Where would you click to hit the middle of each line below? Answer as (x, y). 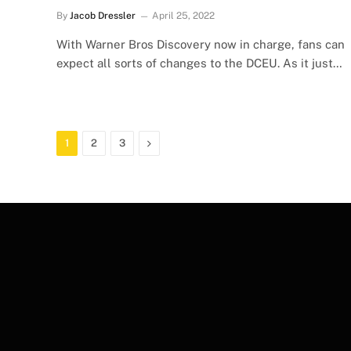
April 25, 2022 (183, 15)
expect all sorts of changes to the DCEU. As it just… (199, 63)
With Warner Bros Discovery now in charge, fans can (201, 44)
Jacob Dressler (103, 15)
